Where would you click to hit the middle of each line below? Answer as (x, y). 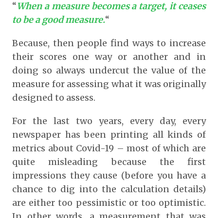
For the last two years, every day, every (109, 121)
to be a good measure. (59, 19)
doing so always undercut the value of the (109, 70)
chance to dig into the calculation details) (109, 189)
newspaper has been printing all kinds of (109, 134)
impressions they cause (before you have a (109, 175)
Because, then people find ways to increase (109, 43)
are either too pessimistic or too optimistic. (109, 202)
